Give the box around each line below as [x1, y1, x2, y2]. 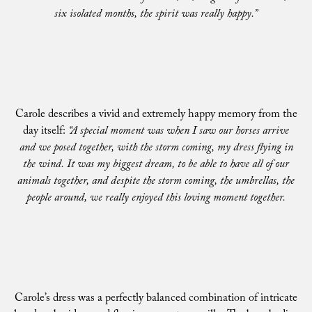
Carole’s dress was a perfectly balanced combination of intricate [15, 290, 297, 309]
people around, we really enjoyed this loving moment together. [26, 189, 286, 208]
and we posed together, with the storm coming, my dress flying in [19, 139, 293, 158]
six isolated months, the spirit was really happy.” [54, 6, 258, 24]
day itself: [23, 123, 68, 141]
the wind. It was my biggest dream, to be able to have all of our [23, 156, 289, 175]
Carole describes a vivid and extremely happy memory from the [15, 106, 297, 125]
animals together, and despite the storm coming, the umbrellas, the [17, 173, 295, 192]
